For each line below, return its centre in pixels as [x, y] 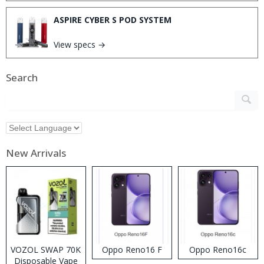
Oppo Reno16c [218, 249]
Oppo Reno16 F [132, 249]
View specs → [80, 44]
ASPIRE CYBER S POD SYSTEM [113, 19]
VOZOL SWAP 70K [46, 249]
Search [22, 77]
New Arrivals [36, 153]
